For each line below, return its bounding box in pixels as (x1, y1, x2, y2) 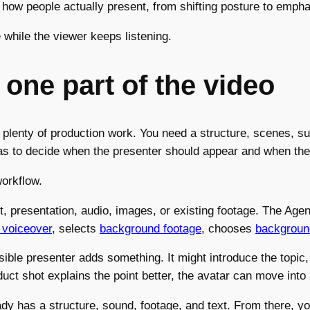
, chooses (201, 221, 255, 235)
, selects (52, 221, 100, 235)
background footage (100, 221, 201, 235)
